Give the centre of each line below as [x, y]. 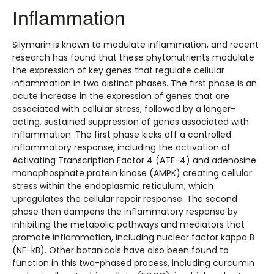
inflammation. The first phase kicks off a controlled [122, 135]
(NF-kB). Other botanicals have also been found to [120, 250]
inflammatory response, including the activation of [121, 147]
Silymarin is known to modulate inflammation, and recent [135, 45]
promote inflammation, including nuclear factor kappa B [133, 237]
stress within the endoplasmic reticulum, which [113, 186]
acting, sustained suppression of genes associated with [131, 122]
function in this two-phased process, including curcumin [133, 263]
